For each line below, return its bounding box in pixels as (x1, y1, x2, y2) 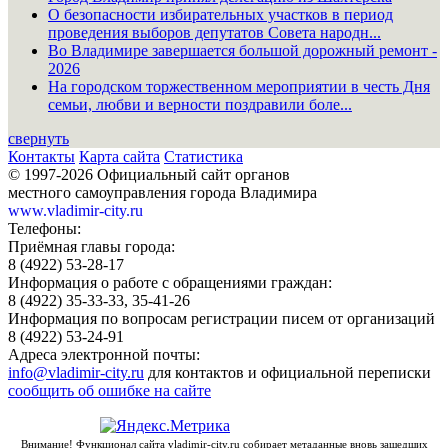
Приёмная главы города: (8, 237, 175, 255)
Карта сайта (79, 147, 160, 165)
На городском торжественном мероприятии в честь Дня (48, 77, 430, 95)
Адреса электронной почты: (8, 345, 200, 363)
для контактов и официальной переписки (144, 363, 431, 381)
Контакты (8, 147, 75, 165)
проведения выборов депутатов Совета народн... (48, 23, 381, 41)
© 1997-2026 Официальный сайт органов (8, 165, 290, 183)
